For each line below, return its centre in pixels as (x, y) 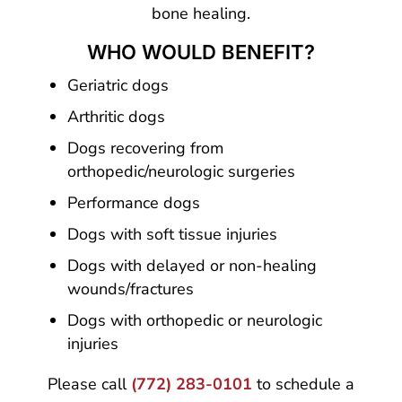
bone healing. (201, 13)
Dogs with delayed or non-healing (192, 265)
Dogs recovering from (145, 148)
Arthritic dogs (116, 116)
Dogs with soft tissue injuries (172, 234)
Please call (89, 384)
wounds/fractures (130, 288)
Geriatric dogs (118, 85)
